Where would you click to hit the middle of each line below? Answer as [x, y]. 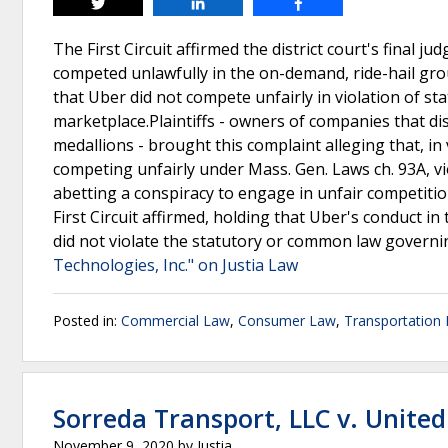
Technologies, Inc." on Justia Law [175, 265]
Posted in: [87, 320]
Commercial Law [175, 320]
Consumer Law [287, 320]
